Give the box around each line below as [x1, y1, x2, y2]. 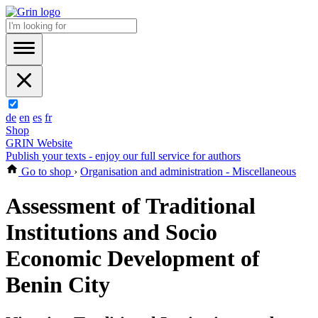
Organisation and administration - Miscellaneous [80, 165, 296, 177]
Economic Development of [6, 246, 260, 272]
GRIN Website [6, 137, 72, 149]
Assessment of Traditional [6, 193, 256, 219]
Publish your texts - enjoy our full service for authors [6, 150, 241, 162]
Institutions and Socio [6, 219, 217, 246]
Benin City [6, 272, 110, 298]
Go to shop [18, 165, 74, 177]
